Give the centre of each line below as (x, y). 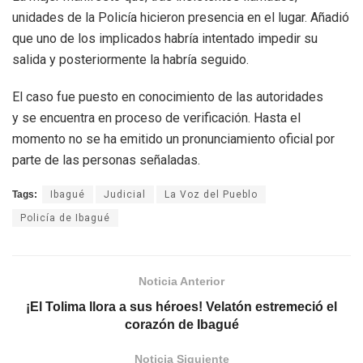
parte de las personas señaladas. (106, 160)
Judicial (125, 195)
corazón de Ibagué (181, 325)
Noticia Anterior (181, 282)
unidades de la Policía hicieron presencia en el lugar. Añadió (181, 18)
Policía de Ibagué (65, 218)
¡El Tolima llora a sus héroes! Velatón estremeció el (181, 307)
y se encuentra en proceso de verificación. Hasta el (156, 118)
